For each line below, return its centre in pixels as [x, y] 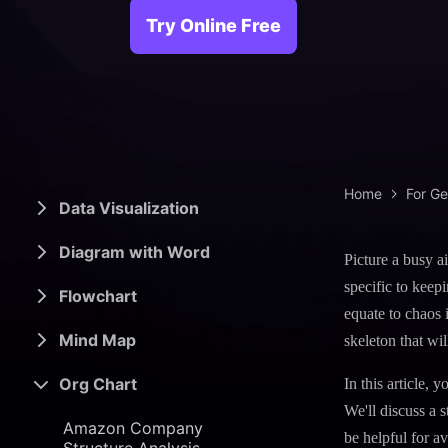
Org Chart [98, 384]
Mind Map [97, 340]
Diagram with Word [134, 252]
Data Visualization [129, 208]
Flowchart [98, 296]
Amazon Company [133, 428]
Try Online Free [213, 25]
